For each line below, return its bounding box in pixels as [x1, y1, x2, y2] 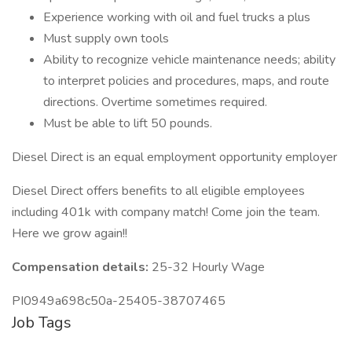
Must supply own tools [43, 30, 169, 47]
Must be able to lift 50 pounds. [43, 115, 212, 132]
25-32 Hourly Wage [152, 258, 265, 276]
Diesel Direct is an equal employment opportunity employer [12, 148, 337, 166]
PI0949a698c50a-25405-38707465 [12, 292, 225, 310]
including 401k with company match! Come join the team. [12, 203, 320, 221]
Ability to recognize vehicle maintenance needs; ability [43, 51, 335, 68]
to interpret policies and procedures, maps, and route [43, 72, 329, 90]
